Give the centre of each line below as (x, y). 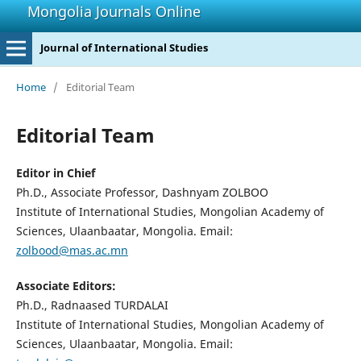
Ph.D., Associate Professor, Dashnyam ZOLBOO (142, 192)
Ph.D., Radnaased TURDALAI (92, 305)
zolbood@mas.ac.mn (72, 250)
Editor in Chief (55, 172)
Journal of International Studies (124, 48)
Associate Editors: (66, 285)
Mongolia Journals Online (114, 11)
